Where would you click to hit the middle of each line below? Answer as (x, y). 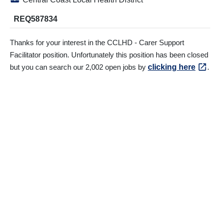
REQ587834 (36, 19)
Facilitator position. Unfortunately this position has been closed (109, 55)
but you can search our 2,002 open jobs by (79, 67)
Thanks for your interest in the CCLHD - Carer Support (97, 42)
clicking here (172, 67)
